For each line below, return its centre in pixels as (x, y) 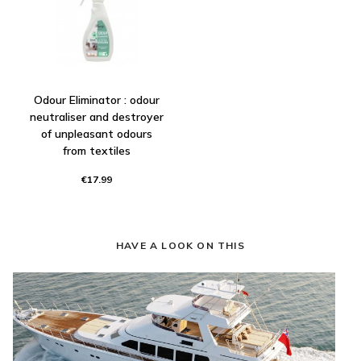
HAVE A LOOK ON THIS (180, 245)
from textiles (97, 150)
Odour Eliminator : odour (97, 100)
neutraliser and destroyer (97, 116)
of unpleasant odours (97, 133)
